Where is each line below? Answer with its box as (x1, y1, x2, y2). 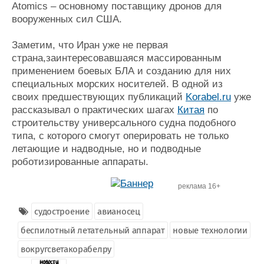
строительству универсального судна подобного (12, 117, 236, 128)
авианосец (97, 206, 140, 217)
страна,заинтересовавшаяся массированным (12, 52, 222, 64)
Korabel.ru (186, 91, 231, 103)
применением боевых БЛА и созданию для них (12, 65, 231, 77)
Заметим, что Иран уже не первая (12, 39, 168, 51)
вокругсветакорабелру (21, 244, 111, 255)
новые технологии (173, 225, 247, 236)
